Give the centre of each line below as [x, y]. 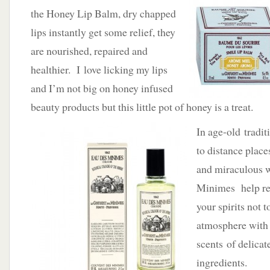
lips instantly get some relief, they [103, 32]
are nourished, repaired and [89, 51]
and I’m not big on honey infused [102, 88]
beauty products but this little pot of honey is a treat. [142, 107]
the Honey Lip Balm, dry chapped [103, 13]
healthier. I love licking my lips [99, 69]
